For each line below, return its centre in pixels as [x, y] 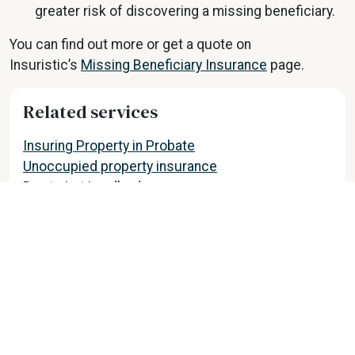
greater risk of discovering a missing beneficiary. [185, 11]
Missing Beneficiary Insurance [174, 65]
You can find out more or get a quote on [130, 45]
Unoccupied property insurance [120, 167]
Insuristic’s [45, 65]
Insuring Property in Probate [109, 146]
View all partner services [101, 221]
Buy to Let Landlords [86, 187]
